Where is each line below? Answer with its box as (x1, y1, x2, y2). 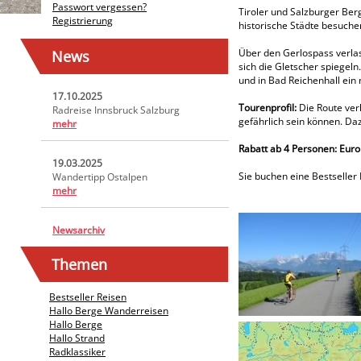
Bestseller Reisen (49, 290, 127, 304)
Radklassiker (49, 345, 106, 359)
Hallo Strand (49, 331, 105, 345)
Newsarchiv (52, 223, 105, 237)
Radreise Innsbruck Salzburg (52, 103, 180, 117)
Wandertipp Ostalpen (52, 170, 147, 184)
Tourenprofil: (239, 101, 297, 114)
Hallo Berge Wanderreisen (49, 304, 168, 317)
